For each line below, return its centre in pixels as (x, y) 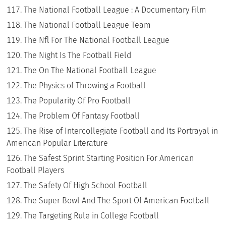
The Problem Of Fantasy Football (82, 116)
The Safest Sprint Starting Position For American (109, 158)
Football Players (36, 170)
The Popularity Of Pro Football (77, 100)
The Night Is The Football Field (78, 55)
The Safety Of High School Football (86, 185)
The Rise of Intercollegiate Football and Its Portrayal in (121, 131)
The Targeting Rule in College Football (92, 215)
